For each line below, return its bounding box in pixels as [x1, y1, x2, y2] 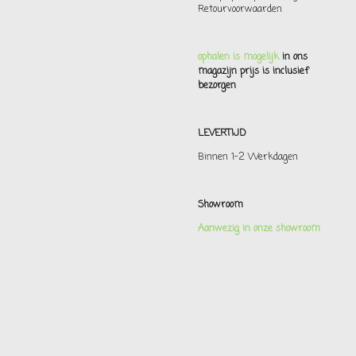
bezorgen [198, 78, 236, 93]
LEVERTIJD [198, 126, 249, 141]
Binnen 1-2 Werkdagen [198, 149, 301, 164]
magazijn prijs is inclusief [198, 64, 308, 79]
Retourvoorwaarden [198, 2, 282, 17]
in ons [279, 49, 308, 64]
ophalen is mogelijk [198, 49, 279, 64]
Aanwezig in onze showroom [198, 221, 320, 236]
